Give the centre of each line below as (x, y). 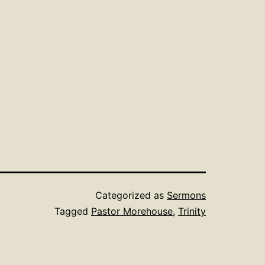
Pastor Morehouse (132, 211)
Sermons (186, 195)
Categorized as (131, 195)
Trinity (192, 211)
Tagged (73, 211)
